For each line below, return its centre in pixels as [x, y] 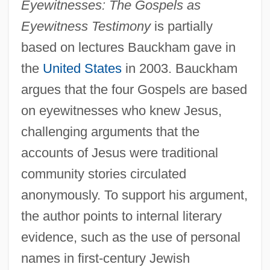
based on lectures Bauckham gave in [128, 48]
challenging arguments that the [110, 132]
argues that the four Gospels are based [134, 90]
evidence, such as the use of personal [130, 237]
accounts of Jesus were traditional [119, 153]
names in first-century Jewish [105, 259]
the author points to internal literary [121, 216]
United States [82, 69]
